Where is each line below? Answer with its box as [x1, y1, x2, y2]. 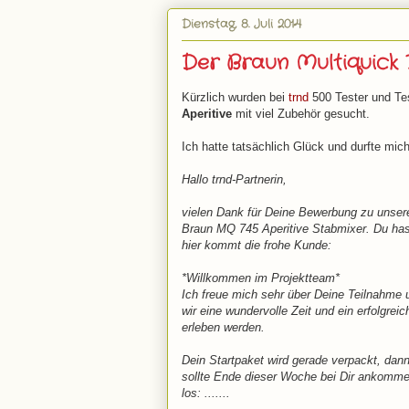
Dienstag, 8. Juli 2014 [182, 15, 301, 33]
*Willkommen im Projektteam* [182, 271, 340, 286]
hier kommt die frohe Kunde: [182, 238, 331, 253]
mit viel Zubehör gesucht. [232, 107, 370, 121]
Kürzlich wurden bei [182, 90, 288, 105]
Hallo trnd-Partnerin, [182, 173, 287, 187]
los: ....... [182, 386, 230, 401]
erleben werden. [182, 320, 265, 335]
